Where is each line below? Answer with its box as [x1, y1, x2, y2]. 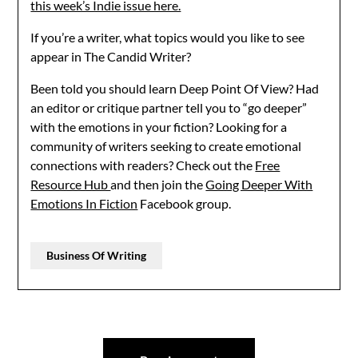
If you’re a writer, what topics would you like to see [30, 30, 305, 45]
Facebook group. [137, 196, 232, 211]
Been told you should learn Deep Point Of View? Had [30, 81, 320, 96]
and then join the [110, 177, 206, 192]
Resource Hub [30, 177, 111, 192]
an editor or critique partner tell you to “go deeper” [30, 100, 308, 115]
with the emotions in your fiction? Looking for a [30, 119, 288, 134]
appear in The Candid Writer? [30, 49, 192, 64]
